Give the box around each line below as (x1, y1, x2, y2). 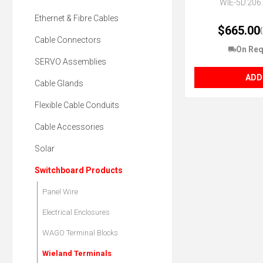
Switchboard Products (35, 166, 123, 176)
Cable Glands (35, 79, 83, 89)
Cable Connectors (35, 35, 101, 45)
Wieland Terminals (42, 249, 112, 258)
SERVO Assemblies (35, 57, 106, 67)
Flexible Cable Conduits (35, 100, 119, 110)
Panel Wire (42, 187, 78, 197)
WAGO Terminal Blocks (42, 228, 118, 238)
